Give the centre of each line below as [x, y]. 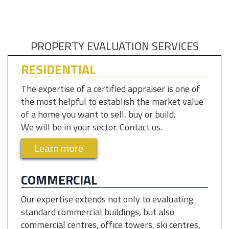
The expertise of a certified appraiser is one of [110, 89]
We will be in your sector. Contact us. [93, 127]
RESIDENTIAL [58, 70]
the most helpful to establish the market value [112, 101]
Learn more [59, 148]
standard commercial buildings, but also [98, 212]
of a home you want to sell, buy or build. [99, 114]
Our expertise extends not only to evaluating [107, 199]
